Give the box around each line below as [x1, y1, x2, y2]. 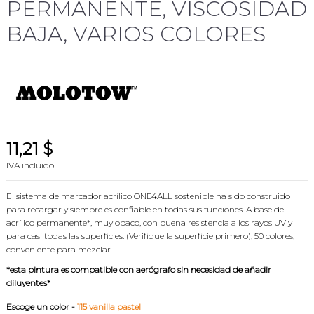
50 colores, [254, 230, 294, 241]
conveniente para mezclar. [6, 243, 112, 254]
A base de [244, 203, 284, 214]
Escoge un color [6, 301, 69, 313]
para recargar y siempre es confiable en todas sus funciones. [6, 203, 244, 214]
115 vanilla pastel [77, 301, 141, 313]
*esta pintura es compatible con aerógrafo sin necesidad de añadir [6, 264, 271, 275]
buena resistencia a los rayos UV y [160, 217, 292, 228]
